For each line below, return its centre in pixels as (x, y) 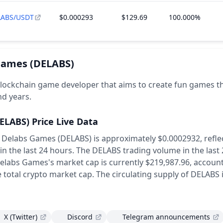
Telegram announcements (166, 217)
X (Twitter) (21, 217)
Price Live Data (65, 121)
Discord (80, 217)
